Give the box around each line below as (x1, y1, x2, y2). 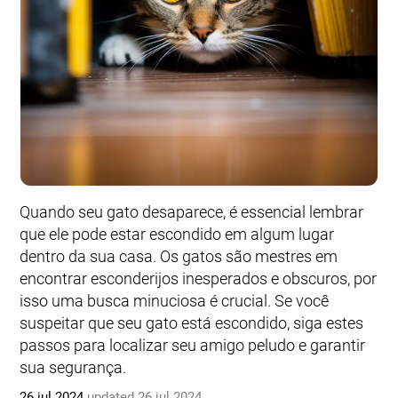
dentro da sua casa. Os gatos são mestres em (20, 247, 338, 266)
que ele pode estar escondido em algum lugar (20, 225, 334, 243)
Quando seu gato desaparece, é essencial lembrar (20, 203, 363, 221)
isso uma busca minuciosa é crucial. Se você (20, 291, 329, 310)
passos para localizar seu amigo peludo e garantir (20, 336, 365, 354)
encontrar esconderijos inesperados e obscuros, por (20, 269, 377, 288)
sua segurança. (20, 358, 126, 377)
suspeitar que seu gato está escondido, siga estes (20, 314, 363, 332)
